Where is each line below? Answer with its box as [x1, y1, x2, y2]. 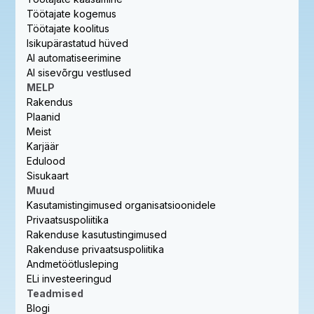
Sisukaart [27, 170, 69, 182]
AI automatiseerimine [27, 52, 122, 64]
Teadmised [27, 287, 84, 300]
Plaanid [27, 111, 61, 123]
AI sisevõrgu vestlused [27, 67, 132, 79]
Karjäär [27, 140, 60, 153]
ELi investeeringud [27, 273, 112, 285]
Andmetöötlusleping [27, 258, 119, 271]
